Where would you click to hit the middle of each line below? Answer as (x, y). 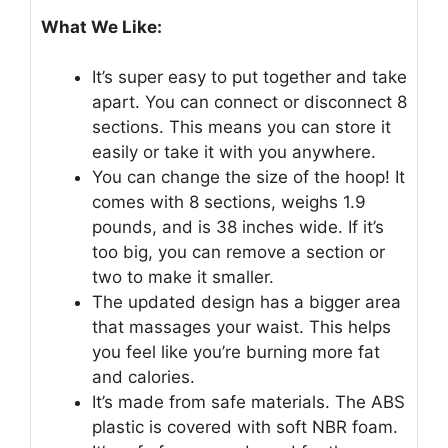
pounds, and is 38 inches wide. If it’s (238, 227)
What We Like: (101, 26)
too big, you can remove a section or (238, 252)
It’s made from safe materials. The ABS (248, 402)
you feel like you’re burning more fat (236, 352)
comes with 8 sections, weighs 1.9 (229, 202)
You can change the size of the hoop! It (248, 177)
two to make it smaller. (183, 277)
